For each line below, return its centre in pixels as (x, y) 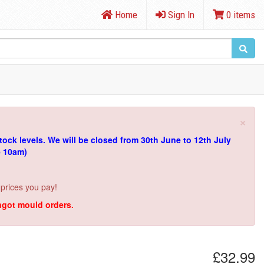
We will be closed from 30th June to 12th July (139, 140)
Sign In (180, 15)
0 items (240, 15)
